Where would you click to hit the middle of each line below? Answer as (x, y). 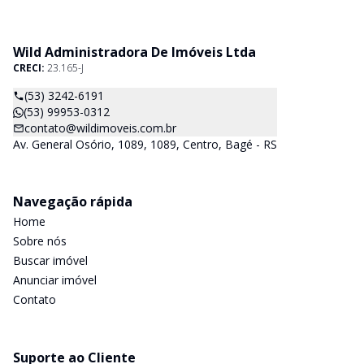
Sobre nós (40, 241)
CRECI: (30, 68)
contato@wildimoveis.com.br (100, 128)
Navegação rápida (73, 201)
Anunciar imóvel (55, 280)
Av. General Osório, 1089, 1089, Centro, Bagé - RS (145, 144)
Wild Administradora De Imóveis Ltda (134, 52)
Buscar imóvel (50, 260)
